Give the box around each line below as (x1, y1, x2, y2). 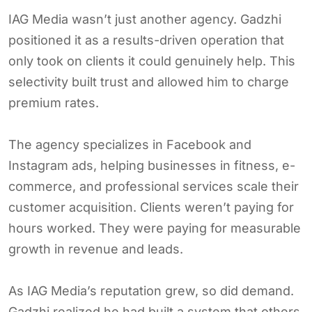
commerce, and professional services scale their (8, 178, 299, 194)
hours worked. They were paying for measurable (8, 220, 301, 235)
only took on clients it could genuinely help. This (8, 53, 295, 68)
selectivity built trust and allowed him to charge (8, 74, 289, 89)
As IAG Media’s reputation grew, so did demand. (8, 283, 294, 298)
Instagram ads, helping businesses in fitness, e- (8, 157, 295, 173)
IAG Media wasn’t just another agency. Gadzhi (8, 11, 281, 26)
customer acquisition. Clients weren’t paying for (8, 199, 294, 214)
